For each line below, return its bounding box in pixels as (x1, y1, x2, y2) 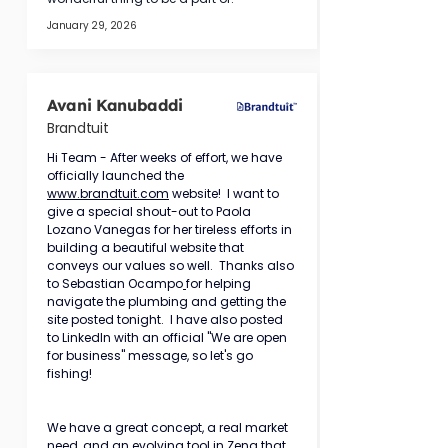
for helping (186, 275, 254, 292)
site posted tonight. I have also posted (47, 311, 286, 328)
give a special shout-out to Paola (47, 203, 254, 220)
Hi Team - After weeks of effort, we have (47, 149, 285, 166)
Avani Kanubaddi (47, 95, 183, 115)
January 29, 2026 (47, 18, 137, 33)
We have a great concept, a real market (47, 419, 291, 436)
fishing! (47, 365, 92, 382)
